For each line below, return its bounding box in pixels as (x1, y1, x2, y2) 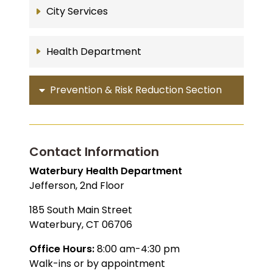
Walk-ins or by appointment (29, 257, 165, 271)
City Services (46, 4, 108, 19)
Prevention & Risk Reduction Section (50, 83, 222, 97)
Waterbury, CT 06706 (29, 218, 132, 232)
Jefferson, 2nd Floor (29, 179, 124, 193)
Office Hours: (29, 242, 97, 257)
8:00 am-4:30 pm (97, 242, 180, 257)
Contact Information (29, 143, 159, 161)
